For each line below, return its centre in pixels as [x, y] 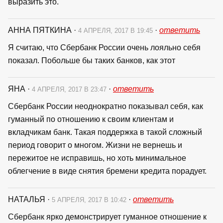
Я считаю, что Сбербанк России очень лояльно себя [104, 47]
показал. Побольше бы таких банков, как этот [92, 60]
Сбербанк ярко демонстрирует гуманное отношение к [107, 217]
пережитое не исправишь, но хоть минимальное [97, 158]
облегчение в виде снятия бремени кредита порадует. [107, 171]
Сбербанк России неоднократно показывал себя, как [106, 106]
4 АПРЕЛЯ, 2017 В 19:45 [116, 30]
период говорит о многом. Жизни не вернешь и [95, 145]
